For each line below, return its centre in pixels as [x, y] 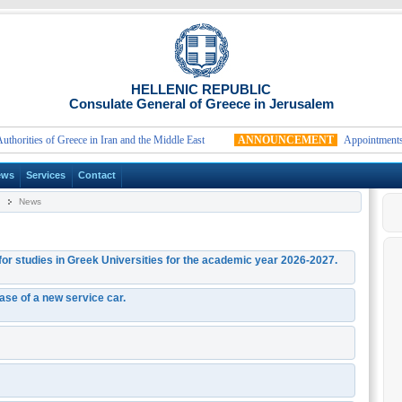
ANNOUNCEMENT [266, 140]
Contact [96, 175]
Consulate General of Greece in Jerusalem [201, 104]
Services [46, 175]
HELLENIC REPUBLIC [201, 89]
